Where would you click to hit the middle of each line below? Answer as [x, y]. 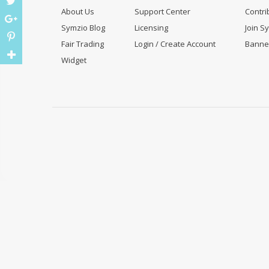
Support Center [162, 12]
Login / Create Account [175, 44]
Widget [74, 60]
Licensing [151, 28]
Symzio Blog [83, 28]
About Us [78, 12]
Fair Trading [83, 44]
